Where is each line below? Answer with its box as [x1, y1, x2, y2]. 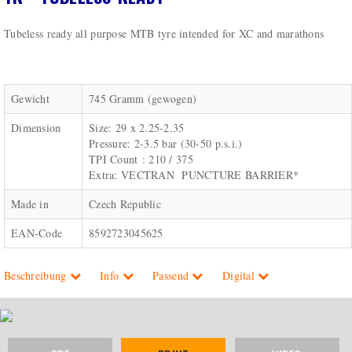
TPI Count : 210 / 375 [89, 152, 193, 167]
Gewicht [11, 91, 49, 107]
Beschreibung [4, 268, 70, 284]
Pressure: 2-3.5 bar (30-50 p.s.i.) [89, 136, 243, 152]
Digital [222, 268, 258, 284]
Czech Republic [89, 196, 161, 212]
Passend [152, 268, 192, 284]
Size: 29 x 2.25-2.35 [89, 120, 189, 136]
